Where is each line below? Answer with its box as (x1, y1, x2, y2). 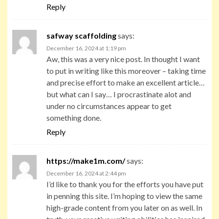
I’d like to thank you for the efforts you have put (46, 179, 203, 189)
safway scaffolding (46, 30, 116, 40)
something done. (46, 112, 101, 122)
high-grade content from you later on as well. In (46, 202, 202, 212)
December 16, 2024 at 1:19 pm (46, 44, 126, 52)
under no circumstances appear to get (46, 101, 172, 110)
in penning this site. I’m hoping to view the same (46, 191, 202, 200)
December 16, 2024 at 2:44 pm (46, 169, 126, 177)
